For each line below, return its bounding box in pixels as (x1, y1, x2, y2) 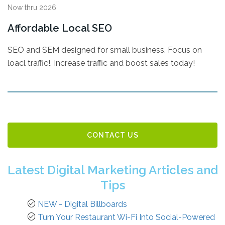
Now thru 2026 (8, 4, 56, 12)
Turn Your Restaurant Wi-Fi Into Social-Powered (38, 212, 215, 222)
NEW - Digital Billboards (38, 199, 127, 209)
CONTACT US (86, 131, 139, 139)
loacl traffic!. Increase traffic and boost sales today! (8, 58, 195, 68)
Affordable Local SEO (8, 22, 112, 34)
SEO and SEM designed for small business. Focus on (8, 45, 202, 55)
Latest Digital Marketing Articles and (7, 163, 218, 177)
